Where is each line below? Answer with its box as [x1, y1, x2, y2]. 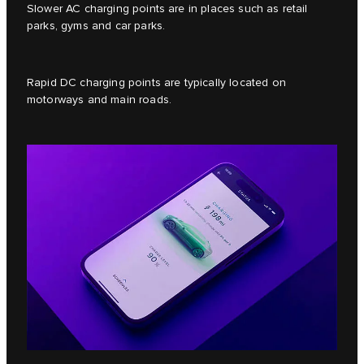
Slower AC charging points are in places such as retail [27, 2, 308, 16]
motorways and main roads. [27, 93, 172, 107]
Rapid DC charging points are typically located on [27, 76, 286, 90]
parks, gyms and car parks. [27, 19, 166, 33]
